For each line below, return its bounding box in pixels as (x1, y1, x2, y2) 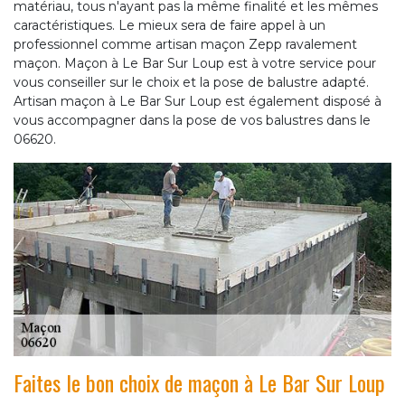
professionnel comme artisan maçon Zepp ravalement (14, 36, 357, 53)
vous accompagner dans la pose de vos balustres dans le (14, 112, 371, 129)
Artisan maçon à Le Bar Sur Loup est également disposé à (14, 93, 381, 110)
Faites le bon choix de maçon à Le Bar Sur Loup (14, 366, 385, 400)
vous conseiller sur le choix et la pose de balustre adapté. (14, 74, 369, 91)
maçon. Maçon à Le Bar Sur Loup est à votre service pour (14, 55, 376, 72)
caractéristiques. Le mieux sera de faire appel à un (14, 17, 325, 34)
